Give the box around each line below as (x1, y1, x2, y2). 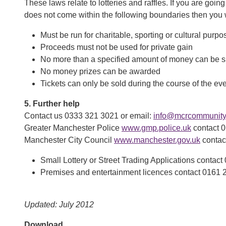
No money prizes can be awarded (40, 67, 160, 76)
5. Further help (24, 99, 80, 108)
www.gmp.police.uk (122, 124, 191, 132)
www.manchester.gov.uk (114, 136, 200, 144)
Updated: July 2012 (24, 200, 94, 209)
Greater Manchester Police (24, 124, 122, 132)
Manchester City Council (24, 136, 114, 144)
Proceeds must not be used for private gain (40, 43, 193, 51)
